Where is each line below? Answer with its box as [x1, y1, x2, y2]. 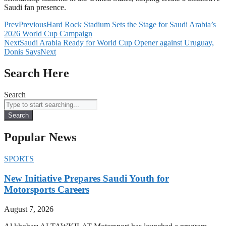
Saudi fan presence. [4, 3, 66, 12]
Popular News [4, 131, 76, 144]
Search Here [4, 67, 69, 80]
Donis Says [4, 47, 40, 56]
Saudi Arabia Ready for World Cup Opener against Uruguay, [20, 38, 214, 47]
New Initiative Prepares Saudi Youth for [4, 173, 169, 184]
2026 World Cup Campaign [4, 29, 92, 38]
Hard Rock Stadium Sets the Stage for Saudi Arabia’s [46, 20, 216, 29]
